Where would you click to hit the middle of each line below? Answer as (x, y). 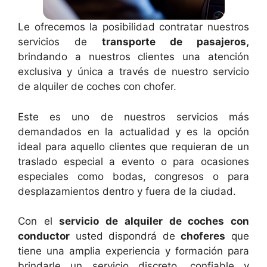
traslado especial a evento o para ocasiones (133, 161)
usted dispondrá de (125, 236)
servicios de (60, 42)
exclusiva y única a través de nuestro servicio (133, 72)
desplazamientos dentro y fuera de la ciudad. (127, 191)
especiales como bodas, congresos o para (133, 176)
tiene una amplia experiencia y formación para (133, 251)
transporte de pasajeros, (176, 42)
